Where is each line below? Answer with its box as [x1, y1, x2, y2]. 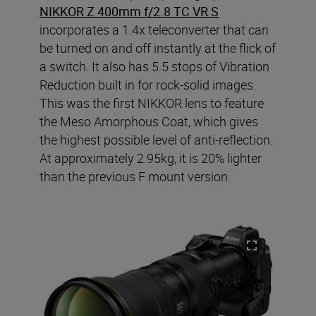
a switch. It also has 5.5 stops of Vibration [39, 58, 269, 75]
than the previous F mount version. [39, 168, 231, 186]
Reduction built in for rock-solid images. [39, 76, 256, 94]
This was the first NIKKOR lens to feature [39, 95, 264, 112]
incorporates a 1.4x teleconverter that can [39, 21, 269, 39]
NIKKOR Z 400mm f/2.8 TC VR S [39, 3, 219, 20]
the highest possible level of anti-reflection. [39, 131, 273, 149]
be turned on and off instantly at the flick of [39, 39, 276, 57]
